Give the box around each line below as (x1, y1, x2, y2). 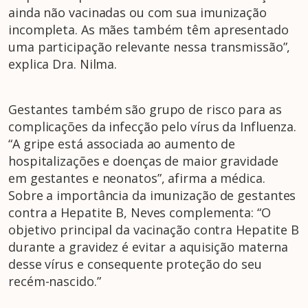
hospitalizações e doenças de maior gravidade (8, 153, 278, 170)
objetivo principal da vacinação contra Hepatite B (8, 221, 300, 239)
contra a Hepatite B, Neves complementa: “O (8, 204, 271, 221)
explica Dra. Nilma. (8, 56, 118, 73)
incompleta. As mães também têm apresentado (8, 21, 289, 38)
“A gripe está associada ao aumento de (8, 135, 236, 153)
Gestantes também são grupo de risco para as (8, 101, 282, 118)
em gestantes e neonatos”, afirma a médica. (8, 170, 265, 187)
